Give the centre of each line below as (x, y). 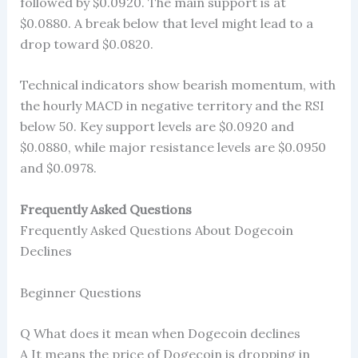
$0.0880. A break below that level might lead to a (166, 23)
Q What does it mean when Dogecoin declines (160, 334)
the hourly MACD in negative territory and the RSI (172, 106)
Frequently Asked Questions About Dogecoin (156, 230)
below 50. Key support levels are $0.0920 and (157, 127)
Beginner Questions (80, 292)
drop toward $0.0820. (86, 44)
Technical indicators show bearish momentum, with (177, 85)
